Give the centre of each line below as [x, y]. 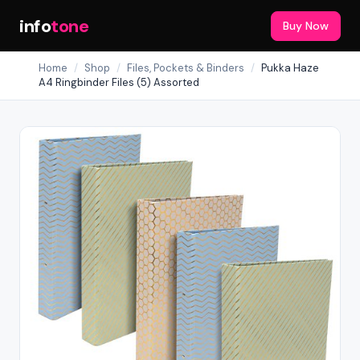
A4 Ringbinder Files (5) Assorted [119, 82]
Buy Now [306, 25]
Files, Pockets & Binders [186, 68]
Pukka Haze [290, 68]
